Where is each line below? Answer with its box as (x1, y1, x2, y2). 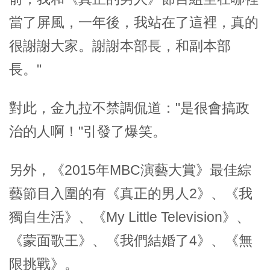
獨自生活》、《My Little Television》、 (9, 209, 250, 225)
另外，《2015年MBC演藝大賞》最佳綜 (9, 162, 251, 178)
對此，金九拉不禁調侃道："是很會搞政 (9, 99, 250, 116)
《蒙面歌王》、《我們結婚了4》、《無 (9, 232, 253, 248)
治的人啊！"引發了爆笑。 (9, 123, 166, 139)
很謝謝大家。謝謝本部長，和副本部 (9, 37, 231, 54)
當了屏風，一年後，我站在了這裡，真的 (9, 14, 259, 30)
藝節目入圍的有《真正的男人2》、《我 (9, 185, 253, 201)
